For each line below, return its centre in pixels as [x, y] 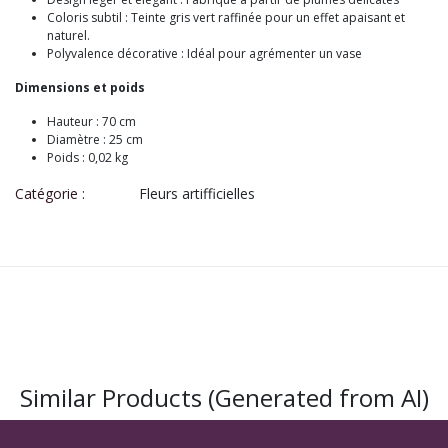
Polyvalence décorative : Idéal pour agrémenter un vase [204, 53]
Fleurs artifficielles [197, 193]
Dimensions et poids [81, 87]
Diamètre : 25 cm [95, 139]
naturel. [68, 35]
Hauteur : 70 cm [91, 121]
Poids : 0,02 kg [87, 157]
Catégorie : [50, 193]
